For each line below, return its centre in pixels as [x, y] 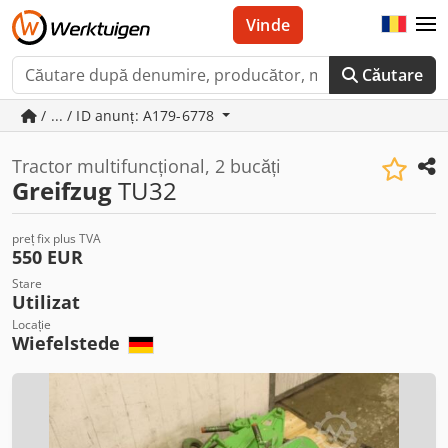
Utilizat [46, 302]
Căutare [392, 75]
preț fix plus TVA [56, 238]
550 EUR [47, 257]
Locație [31, 324]
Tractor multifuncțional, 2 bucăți [146, 166]
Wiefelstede [68, 343]
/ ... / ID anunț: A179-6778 [128, 115]
